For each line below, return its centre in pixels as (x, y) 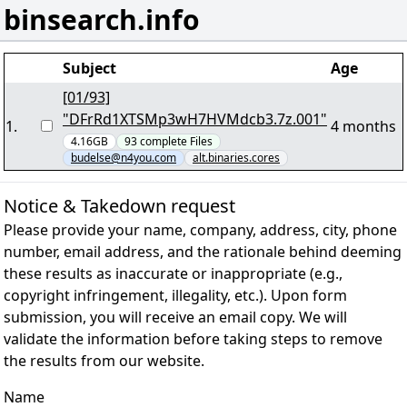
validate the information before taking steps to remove (193, 339)
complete (165, 141)
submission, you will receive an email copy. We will (175, 317)
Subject (89, 68)
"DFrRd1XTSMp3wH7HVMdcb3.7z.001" (195, 119)
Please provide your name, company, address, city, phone (200, 230)
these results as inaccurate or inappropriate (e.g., (173, 273)
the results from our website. (104, 361)
